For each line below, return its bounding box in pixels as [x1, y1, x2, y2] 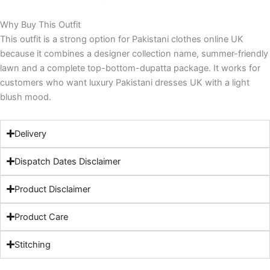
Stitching [14, 239, 51, 250]
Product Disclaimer [14, 183, 91, 195]
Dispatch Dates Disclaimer [14, 155, 121, 167]
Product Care [14, 211, 69, 222]
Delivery [14, 128, 47, 139]
